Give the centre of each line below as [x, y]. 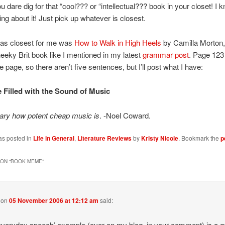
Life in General [53, 138]
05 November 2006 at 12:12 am [54, 200]
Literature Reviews [104, 138]
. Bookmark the [199, 138]
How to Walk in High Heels [119, 42]
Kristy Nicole [159, 138]
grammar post [165, 54]
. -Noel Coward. [125, 115]
